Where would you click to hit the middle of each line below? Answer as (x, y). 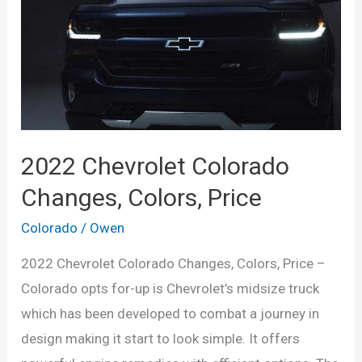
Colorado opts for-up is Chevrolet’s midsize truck (170, 289)
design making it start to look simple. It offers (161, 339)
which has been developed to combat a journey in (170, 314)
